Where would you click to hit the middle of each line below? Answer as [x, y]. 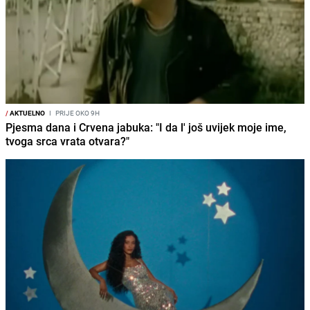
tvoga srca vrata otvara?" [67, 141]
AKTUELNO [27, 112]
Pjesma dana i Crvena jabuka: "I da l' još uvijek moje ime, [146, 127]
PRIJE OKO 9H [77, 112]
